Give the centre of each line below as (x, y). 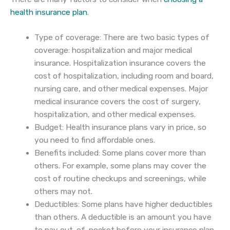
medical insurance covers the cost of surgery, (117, 102)
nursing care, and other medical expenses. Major (121, 89)
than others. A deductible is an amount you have (123, 217)
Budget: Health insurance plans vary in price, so (120, 128)
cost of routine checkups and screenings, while (120, 179)
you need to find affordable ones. (94, 140)
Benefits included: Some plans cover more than (120, 153)
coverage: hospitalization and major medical (113, 51)
